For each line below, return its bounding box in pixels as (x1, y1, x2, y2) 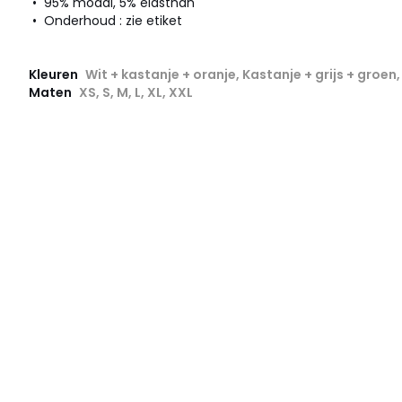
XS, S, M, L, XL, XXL (79, 83, 193, 101)
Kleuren (29, 65, 81, 83)
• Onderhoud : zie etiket (29, 11, 182, 30)
